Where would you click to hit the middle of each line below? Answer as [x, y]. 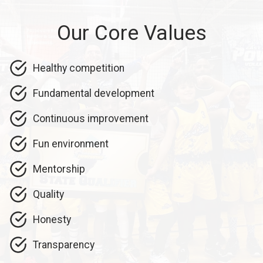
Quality [48, 194]
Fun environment [71, 144]
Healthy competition [79, 68]
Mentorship [59, 169]
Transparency [64, 245]
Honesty [52, 219]
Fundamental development [94, 93]
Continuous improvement [91, 118]
